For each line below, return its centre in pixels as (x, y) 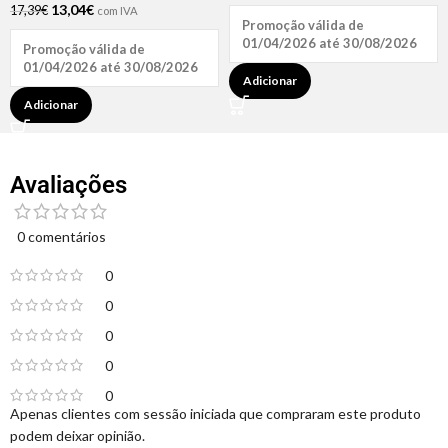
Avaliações (68, 185)
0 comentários (61, 237)
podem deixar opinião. (77, 436)
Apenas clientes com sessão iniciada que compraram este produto (215, 414)
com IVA (117, 11)
